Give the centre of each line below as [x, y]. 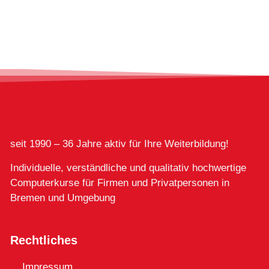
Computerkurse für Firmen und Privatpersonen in [120, 183]
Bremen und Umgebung [63, 198]
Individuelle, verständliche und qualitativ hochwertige [128, 168]
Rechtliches [44, 240]
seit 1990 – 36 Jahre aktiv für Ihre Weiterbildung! [119, 144]
